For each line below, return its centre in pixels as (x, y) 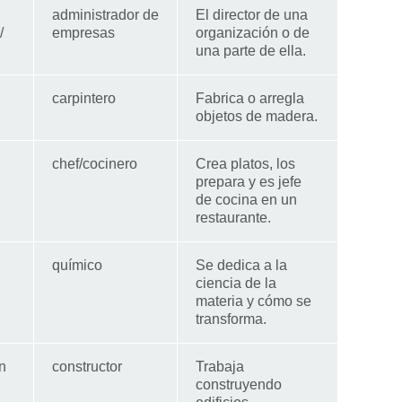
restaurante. (233, 217)
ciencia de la (236, 283)
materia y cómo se (253, 301)
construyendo (239, 384)
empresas (83, 32)
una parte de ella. (251, 50)
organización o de (253, 32)
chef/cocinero (95, 163)
